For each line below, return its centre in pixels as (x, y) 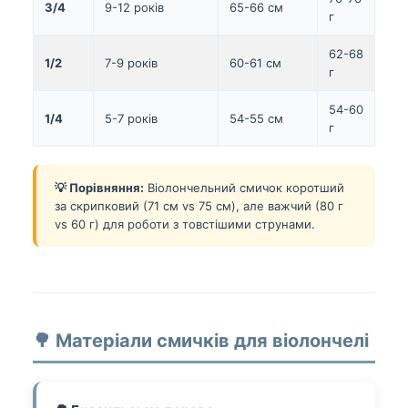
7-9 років (131, 63)
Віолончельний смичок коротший (244, 188)
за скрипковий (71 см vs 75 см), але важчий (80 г (199, 206)
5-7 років (131, 119)
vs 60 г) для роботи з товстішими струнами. (185, 224)
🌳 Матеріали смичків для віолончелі (201, 341)
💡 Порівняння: (99, 188)
